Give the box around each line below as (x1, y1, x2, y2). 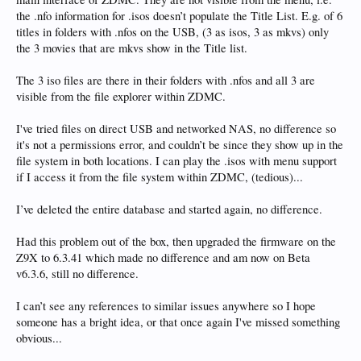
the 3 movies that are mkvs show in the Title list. (16, 40, 247, 56)
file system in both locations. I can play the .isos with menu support (16, 153, 337, 168)
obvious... (16, 330, 62, 346)
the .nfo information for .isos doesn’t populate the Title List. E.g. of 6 (16, 8, 342, 23)
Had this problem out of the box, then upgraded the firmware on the (16, 234, 336, 249)
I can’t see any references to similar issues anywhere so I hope (16, 298, 316, 313)
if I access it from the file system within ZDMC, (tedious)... (16, 169, 303, 185)
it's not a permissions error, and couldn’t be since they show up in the (16, 137, 343, 152)
